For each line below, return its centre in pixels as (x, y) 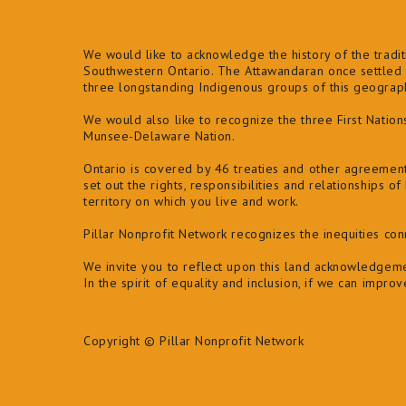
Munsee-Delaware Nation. (159, 136)
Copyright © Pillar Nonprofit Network (194, 341)
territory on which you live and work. (191, 202)
